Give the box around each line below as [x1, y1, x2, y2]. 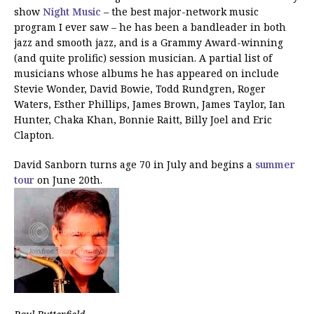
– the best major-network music [101, 4, 259, 18]
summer [255, 157, 295, 171]
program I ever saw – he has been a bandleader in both [14, 20, 286, 34]
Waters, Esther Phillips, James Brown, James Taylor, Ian [14, 97, 285, 111]
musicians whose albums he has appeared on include [14, 66, 279, 80]
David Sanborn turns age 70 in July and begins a [14, 157, 255, 171]
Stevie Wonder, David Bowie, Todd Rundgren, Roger [14, 81, 266, 95]
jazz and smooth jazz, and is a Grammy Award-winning [14, 35, 283, 49]
